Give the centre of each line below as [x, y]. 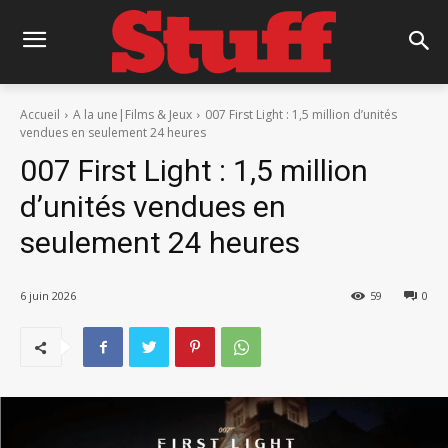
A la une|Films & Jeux [132, 115]
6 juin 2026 [48, 296]
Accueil [40, 115]
